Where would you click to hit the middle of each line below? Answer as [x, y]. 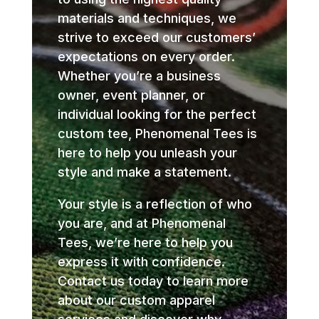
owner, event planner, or [131, 95]
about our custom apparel [136, 300]
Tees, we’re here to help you [145, 243]
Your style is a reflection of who [155, 204]
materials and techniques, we [147, 19]
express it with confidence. [141, 262]
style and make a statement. [144, 172]
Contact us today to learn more [153, 281]
